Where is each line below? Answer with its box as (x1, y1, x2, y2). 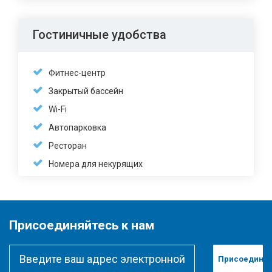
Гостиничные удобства (33, 27, 166, 42)
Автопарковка (49, 123, 106, 132)
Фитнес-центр (49, 68, 106, 78)
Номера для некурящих (49, 159, 143, 169)
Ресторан (49, 141, 87, 151)
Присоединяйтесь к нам (9, 218, 154, 233)
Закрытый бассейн (49, 86, 123, 96)
